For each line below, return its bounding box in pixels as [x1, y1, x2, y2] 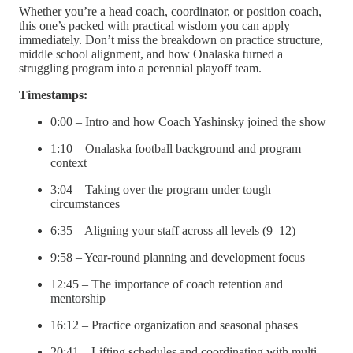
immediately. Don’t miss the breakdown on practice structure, [19, 32, 323, 46]
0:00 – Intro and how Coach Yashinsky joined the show [50, 114, 326, 128]
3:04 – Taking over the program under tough [50, 182, 271, 196]
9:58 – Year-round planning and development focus [50, 250, 305, 264]
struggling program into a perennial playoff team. [19, 61, 262, 75]
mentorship [50, 291, 106, 305]
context [50, 155, 87, 169]
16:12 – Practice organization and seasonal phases [50, 318, 298, 332]
